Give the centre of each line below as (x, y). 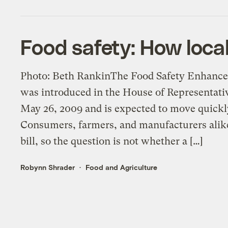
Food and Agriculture (122, 167)
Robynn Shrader (48, 167)
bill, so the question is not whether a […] (112, 141)
